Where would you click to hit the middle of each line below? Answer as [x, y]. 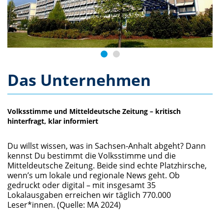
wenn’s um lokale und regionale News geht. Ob [94, 176]
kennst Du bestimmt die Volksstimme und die [92, 156]
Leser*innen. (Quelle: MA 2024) [64, 205]
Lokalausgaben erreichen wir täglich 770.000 [89, 195]
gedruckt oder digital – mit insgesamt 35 [82, 185]
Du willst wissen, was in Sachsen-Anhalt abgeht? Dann [107, 146]
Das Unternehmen [79, 80]
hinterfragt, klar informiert [53, 121]
